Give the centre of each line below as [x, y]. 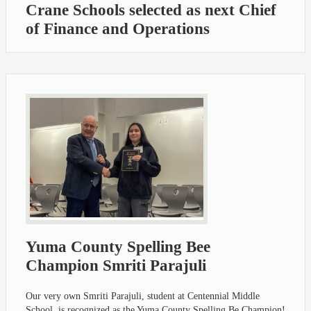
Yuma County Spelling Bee [118, 247]
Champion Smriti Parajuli [116, 266]
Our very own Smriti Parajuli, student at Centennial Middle [143, 296]
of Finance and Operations [118, 28]
